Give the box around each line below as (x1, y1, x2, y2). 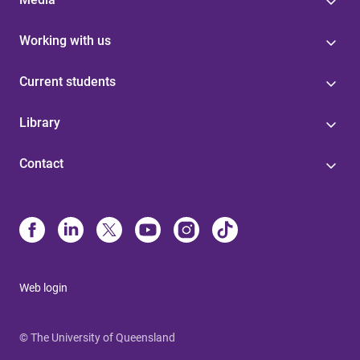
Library (19, 115, 60, 130)
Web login (19, 281, 67, 294)
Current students (19, 74, 116, 89)
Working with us (19, 33, 111, 48)
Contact (19, 156, 63, 171)
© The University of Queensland (19, 331, 175, 344)
